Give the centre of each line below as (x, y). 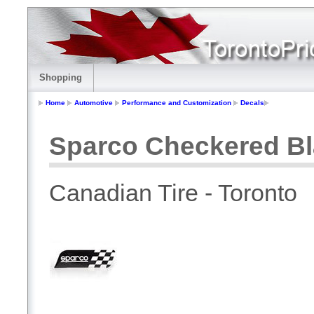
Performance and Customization (177, 103)
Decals (252, 103)
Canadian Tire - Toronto (173, 193)
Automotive (94, 103)
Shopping (61, 77)
